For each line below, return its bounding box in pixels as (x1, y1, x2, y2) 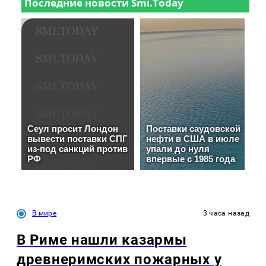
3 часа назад (202, 208, 249, 217)
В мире (32, 208, 57, 217)
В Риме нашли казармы (17, 231, 187, 248)
